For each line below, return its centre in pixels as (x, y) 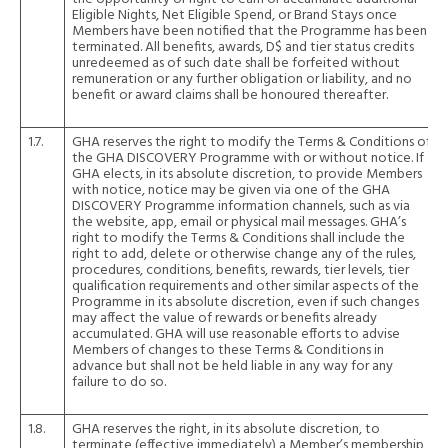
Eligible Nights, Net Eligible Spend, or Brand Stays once (234, 15)
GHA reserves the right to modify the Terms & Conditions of (251, 142)
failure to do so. (119, 382)
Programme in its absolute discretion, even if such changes (245, 302)
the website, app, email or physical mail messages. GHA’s (239, 222)
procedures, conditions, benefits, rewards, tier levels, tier (240, 270)
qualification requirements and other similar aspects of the (245, 286)
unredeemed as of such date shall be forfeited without (236, 63)
